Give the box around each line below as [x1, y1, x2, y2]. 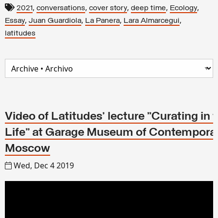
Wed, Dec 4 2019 [14, 160, 74, 171]
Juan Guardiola [29, 17, 81, 25]
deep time [131, 4, 166, 13]
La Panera [85, 17, 120, 25]
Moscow [5, 143, 50, 155]
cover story [89, 4, 127, 13]
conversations [36, 4, 85, 13]
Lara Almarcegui [124, 17, 180, 25]
